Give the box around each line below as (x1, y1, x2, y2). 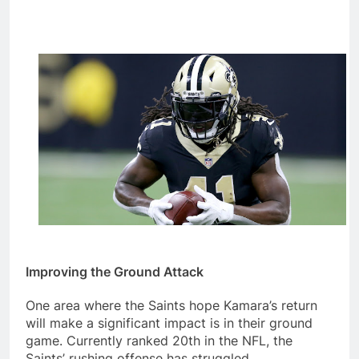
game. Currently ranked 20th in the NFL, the (26, 333, 292, 349)
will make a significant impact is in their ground (26, 315, 313, 332)
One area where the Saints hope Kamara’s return (26, 297, 317, 314)
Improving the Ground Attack (26, 263, 204, 280)
